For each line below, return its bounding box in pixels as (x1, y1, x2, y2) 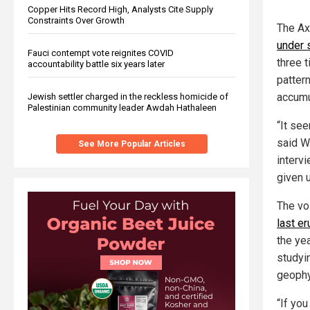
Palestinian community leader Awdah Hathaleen (28, 102, 217, 113)
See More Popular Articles (77, 138, 185, 149)
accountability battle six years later (28, 58, 165, 69)
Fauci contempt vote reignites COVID (28, 47, 174, 58)
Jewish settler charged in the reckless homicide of (28, 91, 228, 102)
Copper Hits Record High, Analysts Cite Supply (28, 3, 213, 15)
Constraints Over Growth (28, 15, 125, 26)
